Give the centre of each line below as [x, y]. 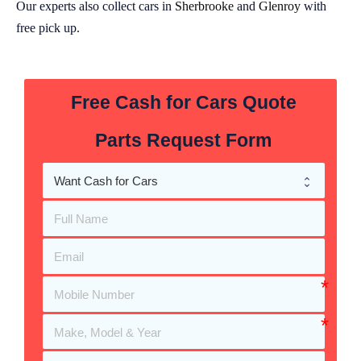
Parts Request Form [184, 140]
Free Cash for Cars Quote [183, 103]
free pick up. [48, 28]
